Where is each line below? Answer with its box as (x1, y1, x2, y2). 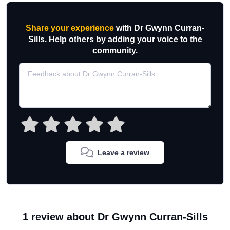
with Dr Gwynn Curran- (114, 24, 204, 33)
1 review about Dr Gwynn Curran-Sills (22, 211, 208, 223)
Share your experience (26, 24, 114, 33)
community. (92, 46, 138, 55)
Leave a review (98, 148, 149, 157)
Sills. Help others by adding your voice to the (28, 35, 202, 44)
